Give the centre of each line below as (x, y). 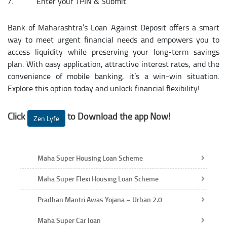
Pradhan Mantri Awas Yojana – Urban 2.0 (100, 199)
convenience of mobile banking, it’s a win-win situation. (113, 75)
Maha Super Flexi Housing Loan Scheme (98, 178)
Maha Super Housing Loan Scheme (90, 158)
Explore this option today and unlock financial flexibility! (104, 88)
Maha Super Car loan (69, 220)
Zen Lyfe (46, 118)
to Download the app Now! (118, 116)
